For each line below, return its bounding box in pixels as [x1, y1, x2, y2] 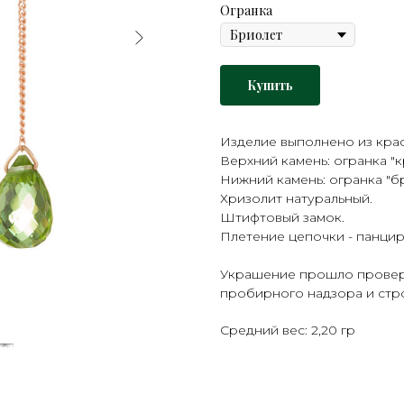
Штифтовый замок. [220, 209, 344, 226]
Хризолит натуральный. [220, 190, 372, 207]
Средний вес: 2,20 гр [220, 322, 355, 339]
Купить [247, 77, 293, 95]
